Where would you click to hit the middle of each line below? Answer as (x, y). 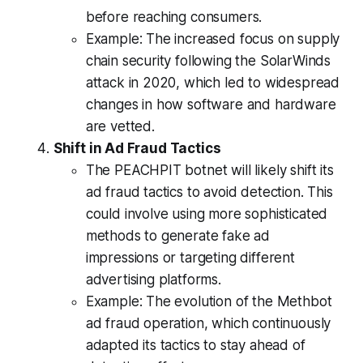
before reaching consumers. (174, 17)
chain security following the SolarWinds (208, 60)
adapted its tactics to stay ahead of (195, 345)
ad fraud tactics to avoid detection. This (209, 192)
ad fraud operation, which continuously (208, 323)
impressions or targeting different (190, 257)
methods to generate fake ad (178, 235)
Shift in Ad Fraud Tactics (137, 148)
